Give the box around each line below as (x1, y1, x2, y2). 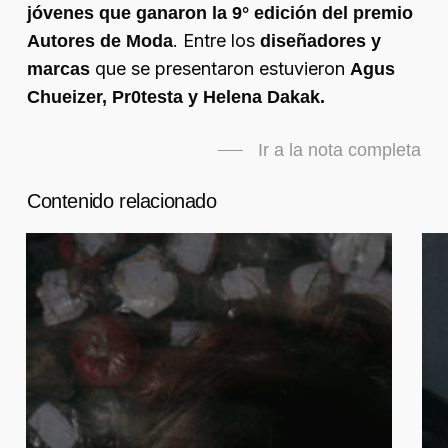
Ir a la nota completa (258, 140, 422, 161)
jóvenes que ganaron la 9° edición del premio (26, 3, 413, 24)
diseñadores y (259, 31, 381, 52)
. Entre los (172, 30, 260, 52)
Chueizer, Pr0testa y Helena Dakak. (26, 87, 325, 108)
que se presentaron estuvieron (94, 58, 350, 80)
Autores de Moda (26, 31, 173, 52)
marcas (26, 59, 95, 80)
